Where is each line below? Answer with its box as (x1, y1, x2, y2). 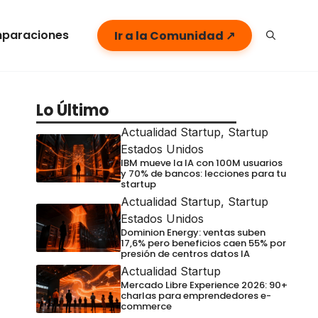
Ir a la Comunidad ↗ (114, 27, 235, 44)
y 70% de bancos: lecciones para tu (120, 167, 286, 180)
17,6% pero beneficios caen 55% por (120, 236, 286, 250)
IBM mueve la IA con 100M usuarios (120, 156, 283, 170)
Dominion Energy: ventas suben (120, 226, 265, 239)
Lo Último (35, 99, 109, 121)
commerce (120, 300, 172, 313)
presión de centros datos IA (120, 247, 250, 261)
